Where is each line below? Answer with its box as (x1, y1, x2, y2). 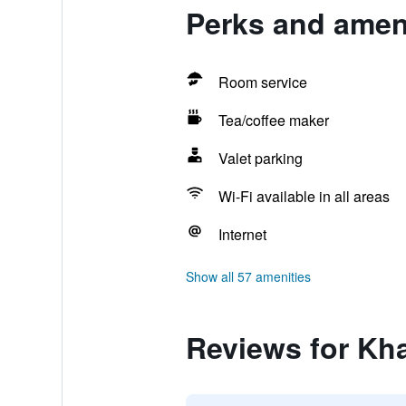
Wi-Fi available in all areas (217, 186, 390, 207)
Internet (217, 224, 266, 245)
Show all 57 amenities (185, 267, 311, 285)
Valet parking (217, 148, 303, 169)
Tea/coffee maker (217, 110, 329, 130)
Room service (217, 72, 307, 92)
